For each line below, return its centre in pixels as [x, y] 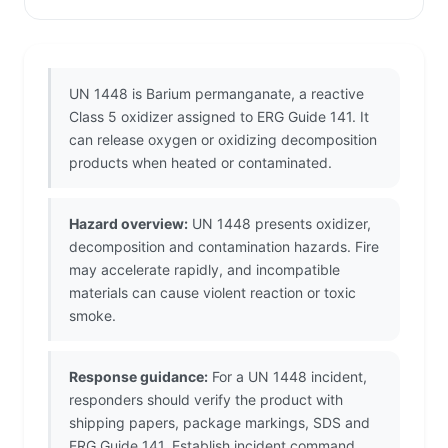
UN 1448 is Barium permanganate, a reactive [216, 94]
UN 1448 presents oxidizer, [279, 224]
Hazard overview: [128, 224]
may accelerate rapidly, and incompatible [204, 270]
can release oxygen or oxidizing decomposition [223, 140]
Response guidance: [138, 377]
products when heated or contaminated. [200, 163]
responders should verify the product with [206, 400]
